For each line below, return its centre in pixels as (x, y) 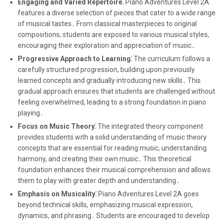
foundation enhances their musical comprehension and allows (114, 169)
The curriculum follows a (171, 58)
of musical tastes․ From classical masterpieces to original (107, 23)
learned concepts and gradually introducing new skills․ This (109, 80)
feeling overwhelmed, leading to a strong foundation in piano (112, 102)
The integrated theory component (149, 126)
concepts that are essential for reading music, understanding (112, 148)
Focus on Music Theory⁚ (57, 126)
